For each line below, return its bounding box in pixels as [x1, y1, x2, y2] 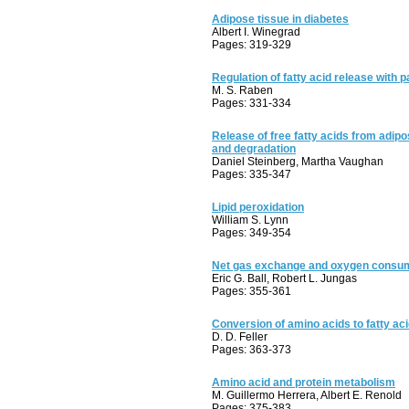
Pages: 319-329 [212, 38, 291, 51]
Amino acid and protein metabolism [212, 376, 395, 389]
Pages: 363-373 [212, 343, 291, 356]
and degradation [212, 142, 296, 155]
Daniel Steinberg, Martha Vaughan [212, 155, 383, 168]
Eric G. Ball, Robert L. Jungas [212, 272, 357, 285]
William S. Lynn [212, 214, 288, 226]
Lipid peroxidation [212, 201, 304, 214]
